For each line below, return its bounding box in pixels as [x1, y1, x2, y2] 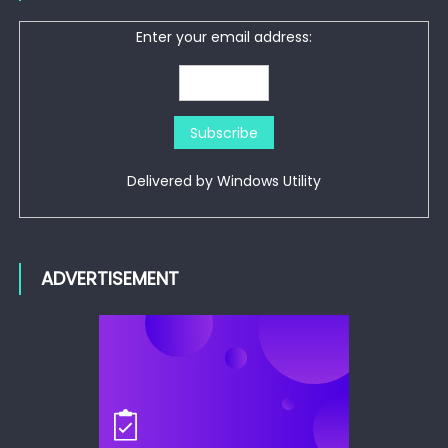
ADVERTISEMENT [40, 265, 179, 291]
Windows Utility [217, 170, 321, 191]
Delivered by [127, 170, 217, 191]
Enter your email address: [136, 26, 312, 47]
